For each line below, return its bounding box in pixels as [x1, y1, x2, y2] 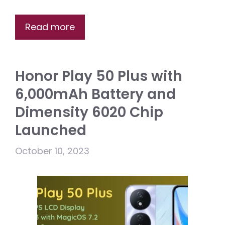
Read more [25, 21, 75, 34]
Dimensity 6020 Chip [15, 102, 163, 123]
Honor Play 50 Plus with [15, 66, 182, 86]
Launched [15, 121, 86, 141]
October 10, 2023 [15, 145, 89, 158]
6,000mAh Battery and [15, 84, 176, 104]
